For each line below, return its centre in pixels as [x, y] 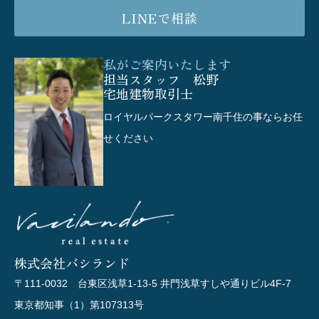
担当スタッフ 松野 [161, 79]
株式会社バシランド [72, 262]
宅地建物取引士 [148, 93]
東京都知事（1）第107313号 [79, 304]
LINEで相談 [159, 17]
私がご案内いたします [167, 64]
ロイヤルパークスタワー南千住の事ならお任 [203, 116]
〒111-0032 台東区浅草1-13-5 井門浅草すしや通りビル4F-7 [153, 283]
